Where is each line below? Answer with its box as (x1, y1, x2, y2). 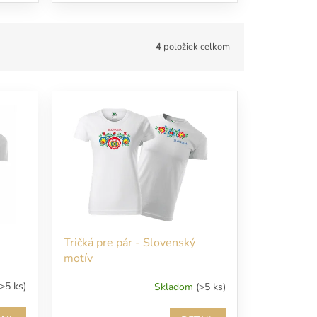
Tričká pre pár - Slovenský (63, 234, 195, 250)
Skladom (154, 280, 196, 294)
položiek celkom (161, 40, 230, 53)
